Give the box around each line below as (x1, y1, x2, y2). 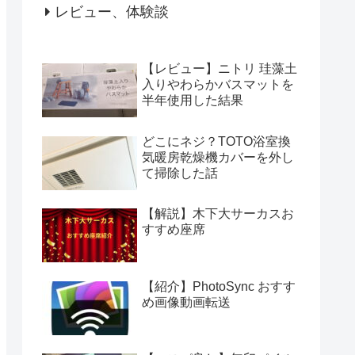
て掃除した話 (142, 166, 218, 180)
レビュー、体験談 (55, 4, 169, 20)
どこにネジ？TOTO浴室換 (142, 134, 291, 148)
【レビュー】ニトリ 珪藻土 (142, 62, 297, 76)
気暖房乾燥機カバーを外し (142, 150, 294, 164)
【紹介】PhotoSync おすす (142, 279, 296, 293)
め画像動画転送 (142, 295, 231, 309)
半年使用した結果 (142, 94, 243, 108)
